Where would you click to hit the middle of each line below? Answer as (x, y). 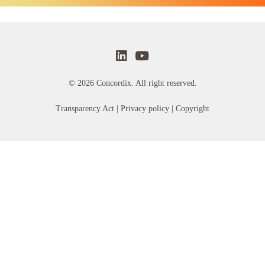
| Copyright (190, 108)
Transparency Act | (87, 108)
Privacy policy (145, 108)
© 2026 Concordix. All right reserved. (132, 83)
